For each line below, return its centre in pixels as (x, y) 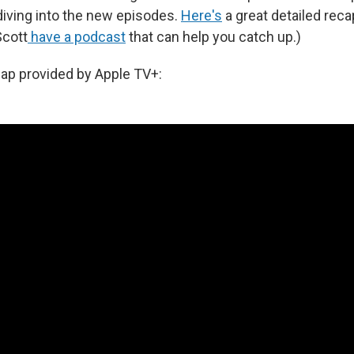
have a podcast (77, 37)
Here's (201, 15)
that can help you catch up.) (213, 37)
